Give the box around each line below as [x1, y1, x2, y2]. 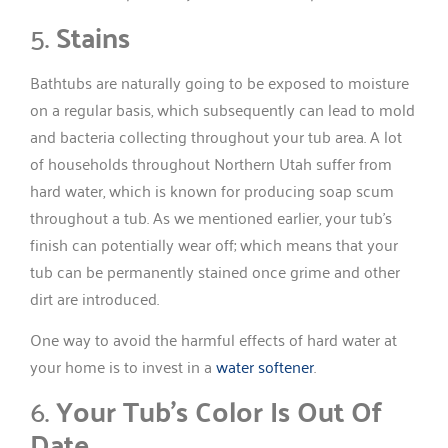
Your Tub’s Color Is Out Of [56, 385, 382, 437]
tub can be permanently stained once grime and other [30, 256, 400, 285]
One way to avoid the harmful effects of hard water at [30, 324, 397, 353]
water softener [216, 351, 314, 380]
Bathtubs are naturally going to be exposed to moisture [30, 67, 409, 96]
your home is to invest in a [30, 351, 216, 380]
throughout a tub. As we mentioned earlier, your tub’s [30, 202, 392, 231]
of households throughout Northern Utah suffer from [30, 148, 392, 177]
